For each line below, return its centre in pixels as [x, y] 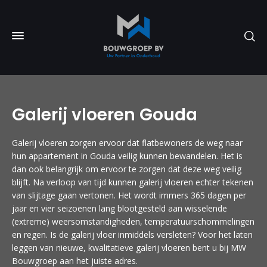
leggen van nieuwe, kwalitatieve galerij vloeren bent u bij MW [129, 248]
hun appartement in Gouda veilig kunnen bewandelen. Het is [127, 156]
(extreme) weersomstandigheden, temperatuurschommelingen [133, 221]
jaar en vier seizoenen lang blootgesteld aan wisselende [119, 208]
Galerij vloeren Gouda [105, 115]
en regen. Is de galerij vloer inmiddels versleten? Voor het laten [132, 235]
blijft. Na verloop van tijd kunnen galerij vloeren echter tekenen [133, 182]
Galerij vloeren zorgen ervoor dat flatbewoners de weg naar [127, 143]
